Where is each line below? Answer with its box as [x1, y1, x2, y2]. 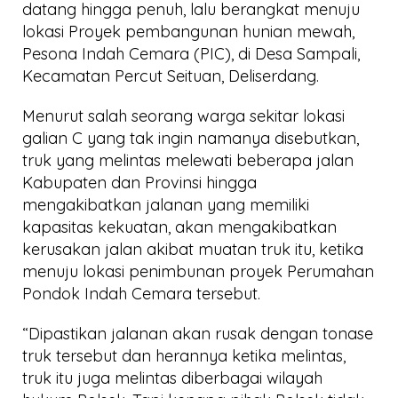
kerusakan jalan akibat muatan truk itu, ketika [22, 238, 363, 259]
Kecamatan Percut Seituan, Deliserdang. [22, 65, 319, 86]
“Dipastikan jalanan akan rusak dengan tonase [22, 322, 373, 344]
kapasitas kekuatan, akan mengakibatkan [22, 216, 337, 237]
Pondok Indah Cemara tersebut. [22, 283, 260, 304]
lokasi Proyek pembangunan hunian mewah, [22, 20, 354, 42]
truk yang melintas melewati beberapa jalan [22, 149, 354, 171]
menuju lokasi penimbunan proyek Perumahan [22, 260, 374, 282]
